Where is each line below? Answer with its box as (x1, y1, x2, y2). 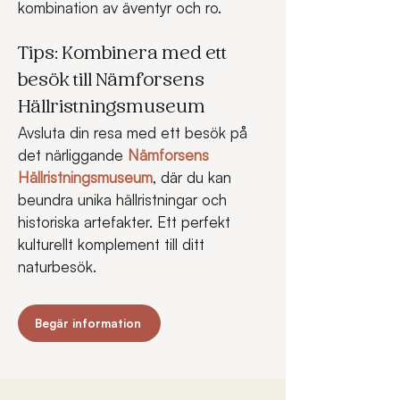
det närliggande (18, 146, 128, 164)
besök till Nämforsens (18, 72, 208, 90)
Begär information (34, 315, 141, 330)
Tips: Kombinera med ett (18, 46, 230, 63)
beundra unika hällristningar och (18, 190, 231, 209)
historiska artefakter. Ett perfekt (18, 212, 235, 231)
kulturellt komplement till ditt (18, 235, 209, 254)
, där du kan (153, 168, 236, 187)
